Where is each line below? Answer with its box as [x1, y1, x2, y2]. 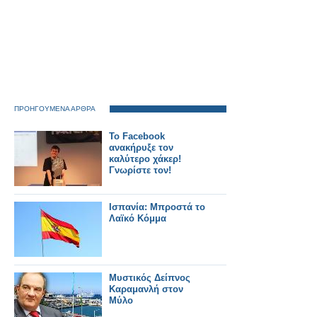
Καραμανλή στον [109, 284, 183, 294]
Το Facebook [109, 131, 165, 142]
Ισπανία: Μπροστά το [109, 202, 205, 212]
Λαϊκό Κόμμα [109, 213, 166, 224]
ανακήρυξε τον [109, 142, 173, 153]
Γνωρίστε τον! [109, 165, 171, 175]
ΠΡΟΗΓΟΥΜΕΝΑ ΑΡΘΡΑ [14, 105, 96, 113]
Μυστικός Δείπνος [109, 272, 190, 283]
